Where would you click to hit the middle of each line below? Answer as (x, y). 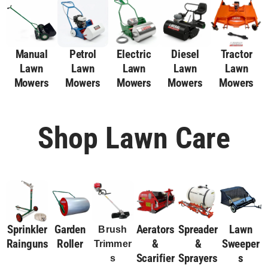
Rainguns (27, 243)
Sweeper (240, 243)
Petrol (83, 54)
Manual (31, 54)
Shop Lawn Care (134, 138)
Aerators (155, 229)
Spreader (198, 229)
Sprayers (198, 258)
